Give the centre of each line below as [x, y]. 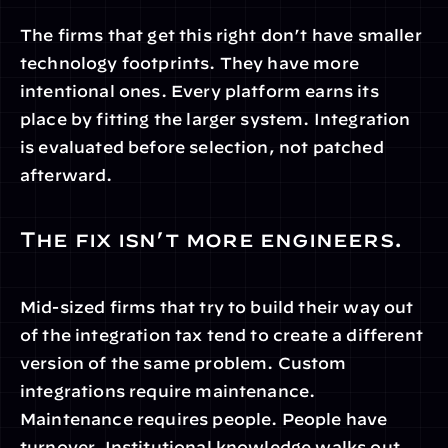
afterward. [66, 175]
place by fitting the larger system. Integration [215, 119]
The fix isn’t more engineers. [211, 239]
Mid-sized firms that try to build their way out [217, 307]
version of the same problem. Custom [183, 363]
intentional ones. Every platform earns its [199, 91]
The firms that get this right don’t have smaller [221, 35]
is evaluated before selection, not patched [202, 147]
